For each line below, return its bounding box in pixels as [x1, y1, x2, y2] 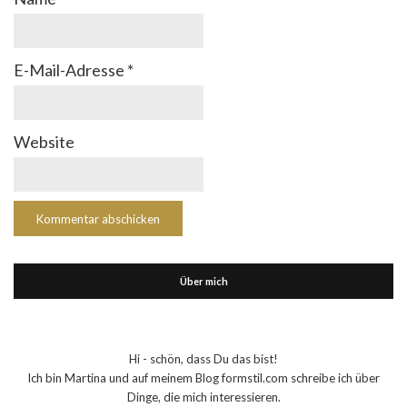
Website [14, 132, 74, 152]
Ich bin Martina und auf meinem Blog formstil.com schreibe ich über [27, 371, 380, 385]
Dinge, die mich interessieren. [126, 390, 281, 404]
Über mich [179, 275, 228, 287]
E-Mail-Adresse [14, 60, 127, 80]
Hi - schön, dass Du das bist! [129, 352, 278, 366]
